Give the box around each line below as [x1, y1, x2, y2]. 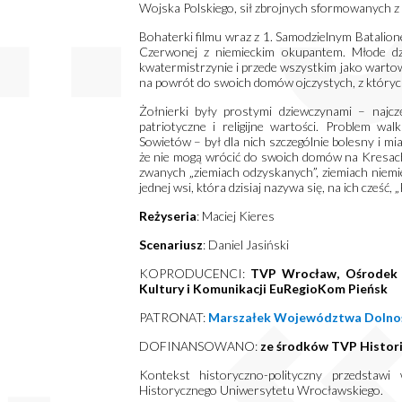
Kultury [138, 281, 184, 296]
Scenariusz [138, 237, 203, 252]
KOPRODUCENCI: [138, 266, 250, 281]
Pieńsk [347, 281, 388, 296]
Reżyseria [138, 208, 197, 223]
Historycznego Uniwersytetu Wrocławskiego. [138, 382, 383, 398]
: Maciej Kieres [196, 208, 275, 223]
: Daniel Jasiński [202, 237, 289, 252]
